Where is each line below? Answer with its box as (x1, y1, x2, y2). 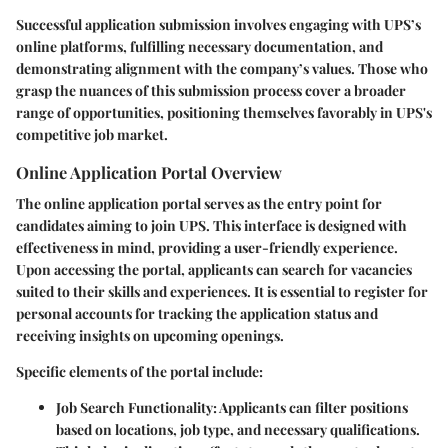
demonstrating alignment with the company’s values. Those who (16, 58, 428, 78)
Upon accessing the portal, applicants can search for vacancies (16, 259, 412, 279)
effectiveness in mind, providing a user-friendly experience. (16, 237, 398, 257)
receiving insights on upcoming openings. (16, 325, 284, 345)
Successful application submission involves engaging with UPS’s (16, 14, 421, 34)
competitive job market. (16, 124, 168, 144)
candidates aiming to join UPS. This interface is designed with (16, 215, 407, 235)
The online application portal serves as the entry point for (16, 193, 382, 213)
